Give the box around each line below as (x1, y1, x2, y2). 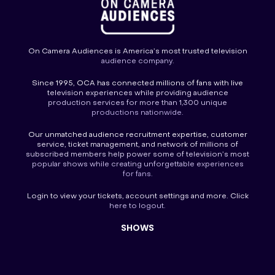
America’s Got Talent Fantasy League (69, 265, 206, 273)
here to (109, 203, 139, 211)
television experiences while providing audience (47, 90, 228, 98)
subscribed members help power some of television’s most (26, 151, 249, 159)
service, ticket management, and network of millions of (37, 141, 238, 149)
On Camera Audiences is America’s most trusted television (28, 48, 247, 56)
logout (139, 203, 164, 211)
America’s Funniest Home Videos (76, 246, 199, 254)
